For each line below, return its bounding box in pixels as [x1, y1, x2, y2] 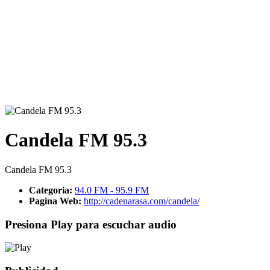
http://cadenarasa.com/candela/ [84, 195, 199, 206]
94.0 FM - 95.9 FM [75, 184, 149, 195]
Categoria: [29, 184, 75, 195]
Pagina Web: [29, 195, 84, 206]
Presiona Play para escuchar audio [5, 218, 177, 231]
